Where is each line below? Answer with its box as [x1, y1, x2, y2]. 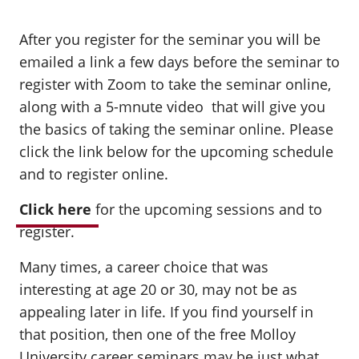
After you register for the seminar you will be [19, 30, 321, 49]
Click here [19, 200, 91, 219]
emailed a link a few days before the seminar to [19, 52, 340, 71]
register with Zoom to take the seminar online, [19, 75, 331, 94]
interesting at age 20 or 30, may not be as [19, 280, 297, 299]
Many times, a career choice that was [19, 257, 268, 276]
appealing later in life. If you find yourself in [19, 302, 313, 321]
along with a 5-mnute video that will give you [19, 97, 325, 116]
